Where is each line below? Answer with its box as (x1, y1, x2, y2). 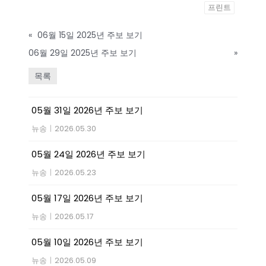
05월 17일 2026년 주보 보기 (31, 191, 143, 204)
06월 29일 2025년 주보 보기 (28, 46, 137, 59)
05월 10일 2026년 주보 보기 (31, 235, 143, 248)
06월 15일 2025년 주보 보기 (37, 28, 142, 41)
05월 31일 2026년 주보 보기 (31, 103, 143, 116)
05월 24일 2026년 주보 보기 (31, 147, 145, 160)
